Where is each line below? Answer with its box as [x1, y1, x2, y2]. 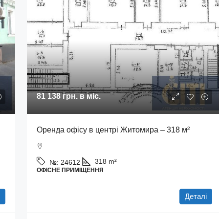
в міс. [77, 92, 101, 100]
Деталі [185, 192, 207, 200]
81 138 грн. [36, 92, 78, 100]
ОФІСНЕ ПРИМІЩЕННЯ [36, 167, 104, 174]
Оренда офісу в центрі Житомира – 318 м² [36, 126, 190, 134]
